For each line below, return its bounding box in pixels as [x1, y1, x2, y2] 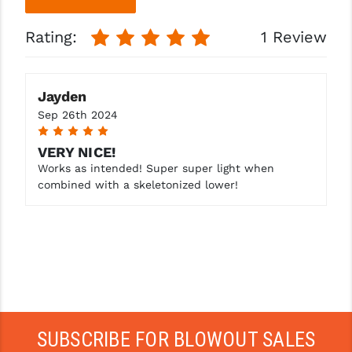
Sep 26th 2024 [37, 108, 118, 121]
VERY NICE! [37, 143, 116, 160]
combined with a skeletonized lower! [37, 178, 238, 191]
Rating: [24, 27, 82, 46]
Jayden [37, 87, 86, 104]
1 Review [261, 27, 328, 46]
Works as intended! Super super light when [37, 161, 274, 174]
